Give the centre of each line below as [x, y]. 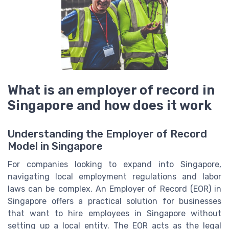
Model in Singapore [55, 146]
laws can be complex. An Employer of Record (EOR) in [114, 189]
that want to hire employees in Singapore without [114, 213]
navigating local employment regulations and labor [114, 176]
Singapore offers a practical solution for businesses [114, 201]
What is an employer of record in [111, 90]
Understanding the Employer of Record [107, 134]
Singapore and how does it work [110, 105]
